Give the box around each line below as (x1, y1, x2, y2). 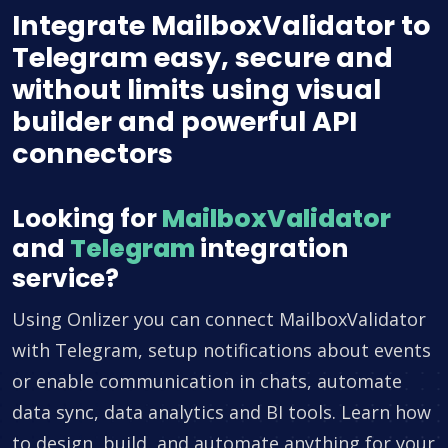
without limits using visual (12, 71, 381, 109)
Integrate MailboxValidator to (12, 7, 430, 45)
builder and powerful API (12, 103, 357, 141)
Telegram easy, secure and (12, 39, 393, 77)
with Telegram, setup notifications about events (12, 338, 431, 363)
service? (12, 261, 119, 297)
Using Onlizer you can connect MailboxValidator (12, 307, 426, 332)
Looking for (12, 201, 162, 237)
